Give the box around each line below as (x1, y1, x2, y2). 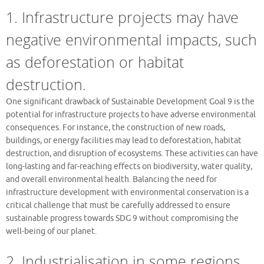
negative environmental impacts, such (6, 29, 257, 49)
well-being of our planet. (6, 226, 97, 236)
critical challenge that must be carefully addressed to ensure (6, 200, 230, 210)
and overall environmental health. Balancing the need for (6, 174, 217, 184)
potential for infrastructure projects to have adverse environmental (6, 109, 256, 120)
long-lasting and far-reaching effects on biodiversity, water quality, (6, 161, 252, 171)
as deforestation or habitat (6, 51, 184, 72)
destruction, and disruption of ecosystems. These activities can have (6, 148, 258, 159)
